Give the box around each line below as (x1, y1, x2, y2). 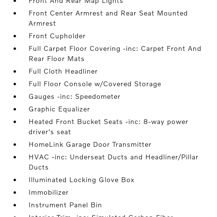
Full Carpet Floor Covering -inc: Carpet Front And (29, 44, 202, 53)
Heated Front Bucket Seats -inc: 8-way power (29, 117, 189, 126)
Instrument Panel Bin (29, 201, 103, 209)
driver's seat (29, 127, 72, 136)
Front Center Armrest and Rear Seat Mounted (29, 9, 188, 17)
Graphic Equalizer (29, 105, 91, 113)
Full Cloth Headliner (29, 67, 98, 76)
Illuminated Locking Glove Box (29, 175, 135, 184)
